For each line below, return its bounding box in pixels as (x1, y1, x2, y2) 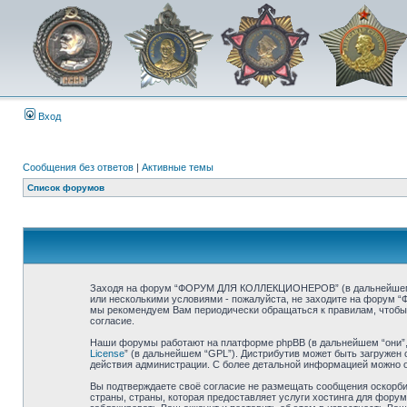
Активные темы (142, 162, 213, 173)
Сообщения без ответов (23, 162, 134, 173)
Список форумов (27, 183, 104, 193)
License (89, 348, 124, 359)
